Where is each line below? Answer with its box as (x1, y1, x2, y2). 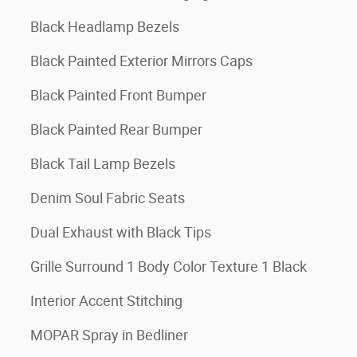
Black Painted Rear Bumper (30, 121, 202, 138)
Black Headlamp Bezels (30, 18, 179, 35)
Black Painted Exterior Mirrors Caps (30, 53, 253, 69)
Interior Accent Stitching (30, 292, 182, 309)
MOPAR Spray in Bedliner (30, 327, 188, 343)
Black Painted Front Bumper (30, 87, 206, 104)
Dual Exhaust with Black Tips (30, 224, 211, 241)
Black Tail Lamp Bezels (30, 155, 175, 172)
